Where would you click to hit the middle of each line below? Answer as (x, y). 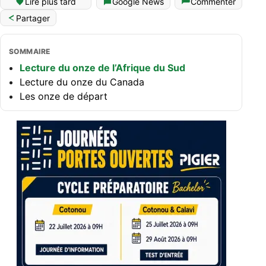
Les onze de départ (64, 96)
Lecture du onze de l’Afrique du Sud (102, 68)
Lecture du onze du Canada (82, 82)
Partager (33, 18)
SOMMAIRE (30, 52)
